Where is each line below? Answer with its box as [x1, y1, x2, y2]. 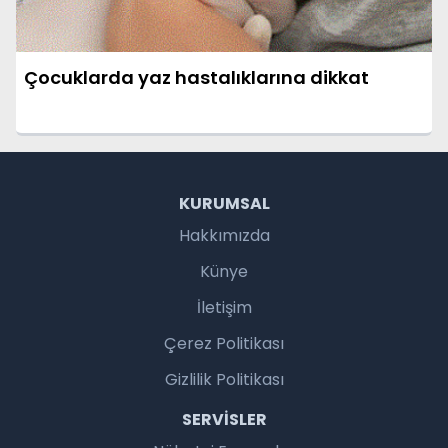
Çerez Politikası [164, 332, 284, 356]
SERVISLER [181, 408, 267, 432]
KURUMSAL [178, 192, 270, 216]
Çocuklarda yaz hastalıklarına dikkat [24, 65, 369, 91]
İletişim [196, 296, 252, 320]
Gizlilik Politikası [164, 368, 284, 392]
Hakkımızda [178, 224, 270, 248]
